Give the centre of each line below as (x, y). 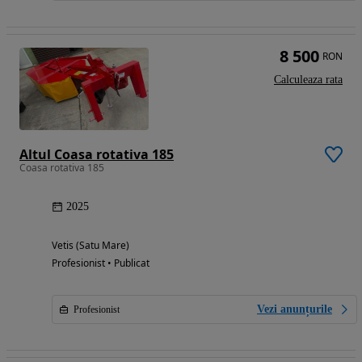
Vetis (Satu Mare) (90, 245)
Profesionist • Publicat (101, 263)
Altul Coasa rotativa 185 (97, 154)
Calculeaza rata (308, 79)
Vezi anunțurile (295, 309)
